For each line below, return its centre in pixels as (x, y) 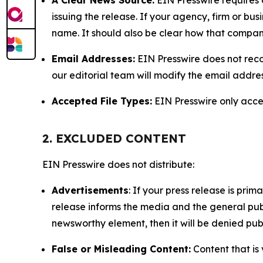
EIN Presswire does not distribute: (118, 164)
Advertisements (90, 190)
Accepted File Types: (102, 101)
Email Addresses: (93, 58)
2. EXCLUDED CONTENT (114, 138)
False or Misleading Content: (121, 249)
